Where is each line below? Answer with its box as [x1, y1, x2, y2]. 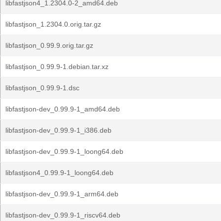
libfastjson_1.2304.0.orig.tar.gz [5, 20, 101, 28]
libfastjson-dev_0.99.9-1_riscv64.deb [5, 211, 120, 219]
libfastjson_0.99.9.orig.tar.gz [5, 41, 93, 49]
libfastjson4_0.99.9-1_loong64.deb [5, 169, 113, 177]
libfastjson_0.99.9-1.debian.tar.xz [5, 63, 109, 71]
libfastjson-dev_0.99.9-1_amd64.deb [5, 105, 120, 113]
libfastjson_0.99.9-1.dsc [5, 84, 79, 92]
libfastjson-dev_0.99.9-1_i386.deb [5, 126, 111, 134]
